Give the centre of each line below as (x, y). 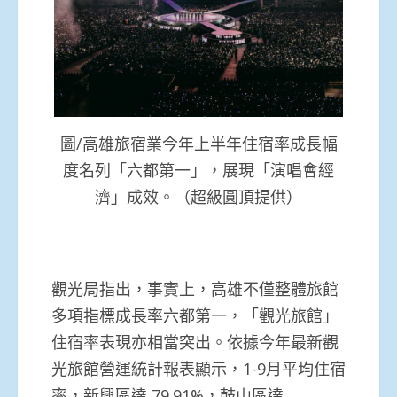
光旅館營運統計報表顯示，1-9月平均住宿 (198, 369)
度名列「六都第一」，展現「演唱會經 (198, 170)
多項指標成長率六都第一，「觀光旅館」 (195, 316)
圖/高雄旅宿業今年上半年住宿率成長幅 (198, 143)
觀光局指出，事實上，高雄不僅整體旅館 (195, 289)
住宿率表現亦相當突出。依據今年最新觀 (195, 343)
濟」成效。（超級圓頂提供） (198, 196)
